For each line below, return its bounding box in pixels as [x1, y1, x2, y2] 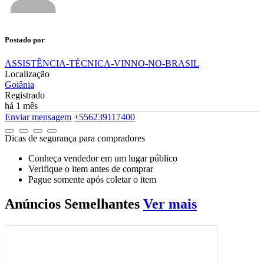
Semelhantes [64, 196, 140, 212]
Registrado [5, 90, 45, 100]
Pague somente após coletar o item [28, 174, 156, 184]
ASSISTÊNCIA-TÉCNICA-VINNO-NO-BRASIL [5, 58, 199, 68]
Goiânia [5, 79, 34, 90]
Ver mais [143, 196, 197, 212]
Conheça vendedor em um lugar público [28, 153, 177, 163]
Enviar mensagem [5, 111, 71, 122]
